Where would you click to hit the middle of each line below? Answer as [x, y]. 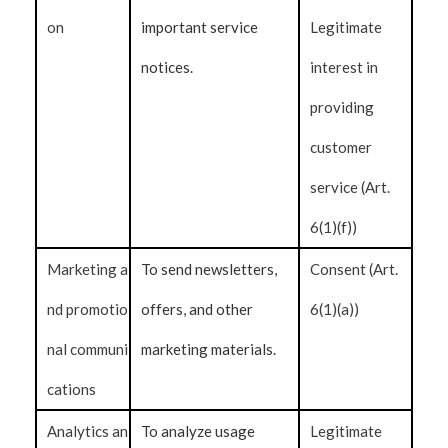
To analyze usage [198, 431]
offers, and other [197, 309]
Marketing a [87, 269]
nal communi [87, 349]
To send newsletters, [209, 269]
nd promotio [87, 309]
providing [342, 107]
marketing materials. [208, 349]
